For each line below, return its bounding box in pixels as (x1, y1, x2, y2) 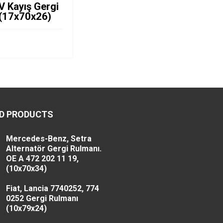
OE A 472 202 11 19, (5, 154, 79, 164)
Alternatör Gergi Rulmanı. (5, 144, 102, 154)
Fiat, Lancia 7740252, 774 (5, 184, 99, 194)
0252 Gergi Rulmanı (5, 194, 78, 204)
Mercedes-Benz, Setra (5, 134, 92, 144)
